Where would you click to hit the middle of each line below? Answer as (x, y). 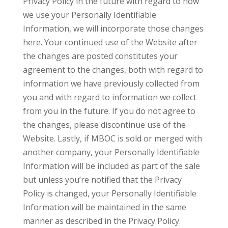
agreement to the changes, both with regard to (113, 70)
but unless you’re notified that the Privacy (102, 180)
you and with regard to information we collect (109, 97)
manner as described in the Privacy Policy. (102, 221)
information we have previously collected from (111, 83)
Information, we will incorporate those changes (113, 28)
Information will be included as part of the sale (111, 166)
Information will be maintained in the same (104, 207)
